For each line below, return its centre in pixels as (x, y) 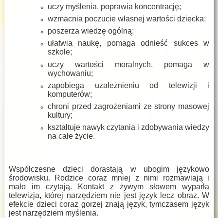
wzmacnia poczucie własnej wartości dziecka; (127, 19)
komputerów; (70, 94)
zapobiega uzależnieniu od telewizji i (128, 85)
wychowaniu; (70, 73)
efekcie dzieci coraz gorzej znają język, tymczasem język (109, 204)
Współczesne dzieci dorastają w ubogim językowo (109, 169)
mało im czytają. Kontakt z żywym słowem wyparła (109, 187)
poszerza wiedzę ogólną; (91, 31)
